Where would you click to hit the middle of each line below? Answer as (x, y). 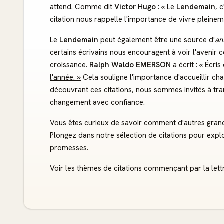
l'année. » (65, 77)
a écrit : (185, 65)
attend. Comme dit (82, 7)
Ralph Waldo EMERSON (130, 65)
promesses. (69, 148)
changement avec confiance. (97, 102)
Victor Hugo (135, 7)
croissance (68, 65)
